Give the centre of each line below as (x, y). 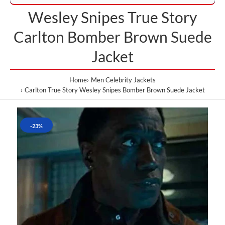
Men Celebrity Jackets (123, 80)
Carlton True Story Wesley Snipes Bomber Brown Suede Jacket (115, 90)
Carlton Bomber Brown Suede (113, 36)
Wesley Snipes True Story (113, 17)
